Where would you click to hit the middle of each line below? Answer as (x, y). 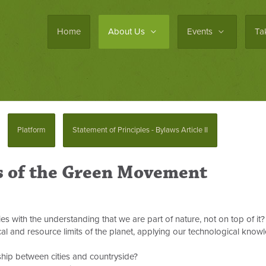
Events (201, 31)
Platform (31, 130)
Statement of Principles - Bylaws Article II (140, 130)
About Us (128, 31)
